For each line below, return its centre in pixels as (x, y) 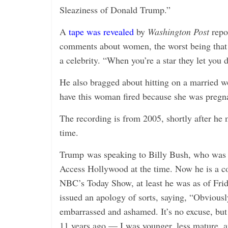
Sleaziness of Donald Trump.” (115, 10)
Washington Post (178, 32)
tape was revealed (101, 32)
